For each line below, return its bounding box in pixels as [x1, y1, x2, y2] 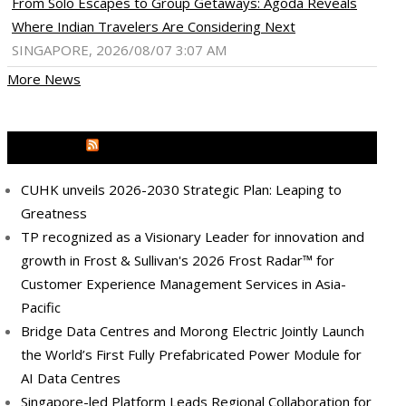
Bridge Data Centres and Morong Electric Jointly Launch [21, 322, 364, 341]
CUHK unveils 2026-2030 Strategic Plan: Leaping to [21, 180, 342, 199]
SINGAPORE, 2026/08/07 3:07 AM [12, 41, 227, 60]
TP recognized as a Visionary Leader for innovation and [21, 227, 364, 246]
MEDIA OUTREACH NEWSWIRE [101, 139, 299, 158]
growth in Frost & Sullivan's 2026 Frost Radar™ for [21, 251, 334, 270]
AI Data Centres [21, 369, 121, 388]
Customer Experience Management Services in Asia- [21, 275, 346, 294]
